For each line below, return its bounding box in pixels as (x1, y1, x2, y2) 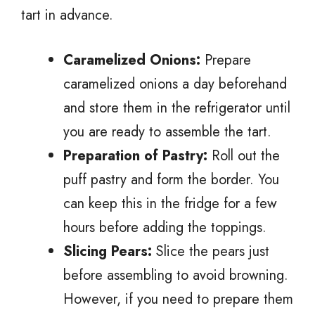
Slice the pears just (152, 240, 269, 262)
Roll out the (207, 145, 280, 166)
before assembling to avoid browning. (63, 264, 288, 285)
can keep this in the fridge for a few (63, 193, 277, 214)
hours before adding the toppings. (63, 217, 266, 238)
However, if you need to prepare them (63, 288, 293, 309)
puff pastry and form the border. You (63, 169, 279, 190)
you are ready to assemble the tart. (63, 121, 271, 142)
